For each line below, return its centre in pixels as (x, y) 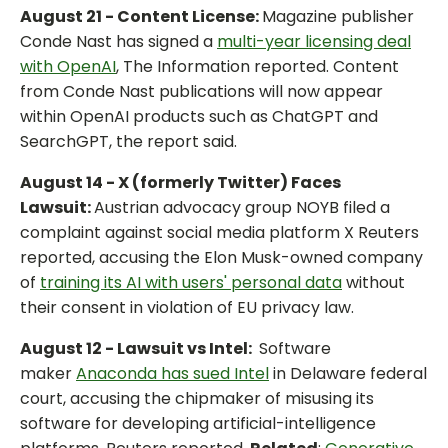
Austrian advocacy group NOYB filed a (242, 208)
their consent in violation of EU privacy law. (187, 308)
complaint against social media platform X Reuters (219, 233)
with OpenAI (68, 67)
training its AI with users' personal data (191, 283)
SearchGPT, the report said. (128, 142)
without (373, 283)
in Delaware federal (348, 374)
